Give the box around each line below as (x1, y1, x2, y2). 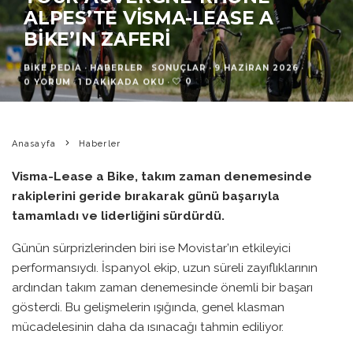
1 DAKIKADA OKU (79, 76, 165, 87)
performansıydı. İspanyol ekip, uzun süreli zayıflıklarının (12, 259, 318, 275)
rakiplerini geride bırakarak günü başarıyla (12, 188, 280, 204)
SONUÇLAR (151, 61, 206, 72)
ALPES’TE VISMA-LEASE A (24, 6, 273, 30)
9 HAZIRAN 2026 (214, 61, 299, 72)
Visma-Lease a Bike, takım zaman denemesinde (12, 169, 312, 184)
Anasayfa (12, 139, 56, 150)
